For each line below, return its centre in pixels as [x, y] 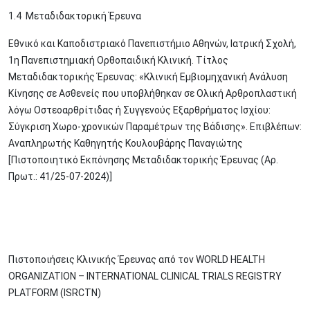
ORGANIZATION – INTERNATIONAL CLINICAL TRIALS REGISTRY [145, 276]
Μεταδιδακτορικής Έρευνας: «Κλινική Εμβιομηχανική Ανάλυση [148, 77]
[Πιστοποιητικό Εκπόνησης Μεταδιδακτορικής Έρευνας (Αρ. [143, 160]
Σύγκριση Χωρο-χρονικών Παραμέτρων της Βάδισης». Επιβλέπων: [155, 127]
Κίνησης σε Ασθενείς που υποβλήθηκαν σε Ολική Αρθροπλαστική [153, 93]
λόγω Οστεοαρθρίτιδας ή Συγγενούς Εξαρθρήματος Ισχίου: [139, 110]
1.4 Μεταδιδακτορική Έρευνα [75, 16]
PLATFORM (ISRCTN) [55, 293]
